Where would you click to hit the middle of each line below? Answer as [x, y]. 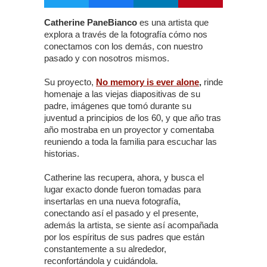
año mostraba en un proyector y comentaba [129, 130]
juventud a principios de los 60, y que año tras [133, 118]
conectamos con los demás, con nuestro [123, 46]
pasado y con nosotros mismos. [107, 58]
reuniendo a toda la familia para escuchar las [131, 142]
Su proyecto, [70, 82]
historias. [62, 153]
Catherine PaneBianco [91, 22]
